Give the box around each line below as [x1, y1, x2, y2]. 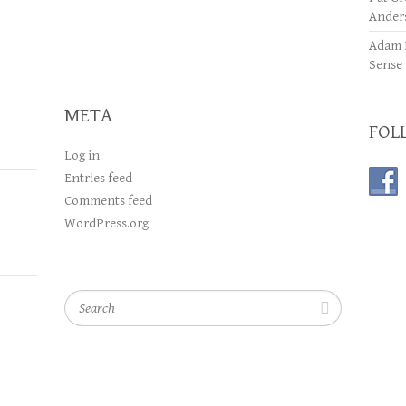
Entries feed [63, 170, 132, 186]
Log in [63, 148, 100, 163]
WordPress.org [63, 216, 149, 231]
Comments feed [63, 193, 152, 208]
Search [63, 292, 104, 307]
